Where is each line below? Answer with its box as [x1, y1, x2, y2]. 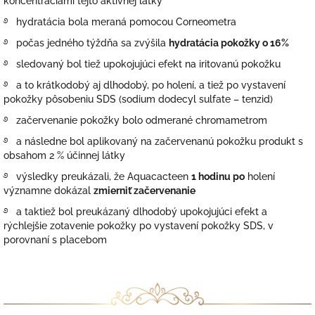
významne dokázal [4, 184, 94, 196]
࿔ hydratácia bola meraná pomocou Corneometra [4, 15, 236, 27]
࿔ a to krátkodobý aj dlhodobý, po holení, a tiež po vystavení [4, 79, 285, 91]
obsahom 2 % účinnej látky [4, 149, 125, 161]
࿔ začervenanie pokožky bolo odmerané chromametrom [4, 114, 267, 126]
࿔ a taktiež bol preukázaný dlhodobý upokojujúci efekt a [4, 205, 267, 217]
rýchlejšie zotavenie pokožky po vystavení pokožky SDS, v [4, 219, 274, 231]
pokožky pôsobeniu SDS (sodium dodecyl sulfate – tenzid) [4, 93, 273, 105]
